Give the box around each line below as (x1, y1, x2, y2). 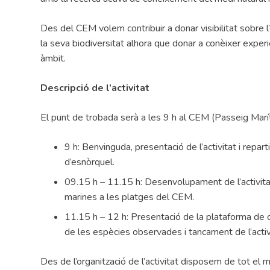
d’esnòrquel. (64, 155, 115, 169)
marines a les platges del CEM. (64, 190, 195, 204)
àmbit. (40, 51, 66, 65)
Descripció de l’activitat (40, 81, 150, 95)
